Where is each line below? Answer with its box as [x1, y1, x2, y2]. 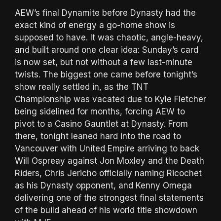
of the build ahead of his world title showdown [15, 205, 197, 215]
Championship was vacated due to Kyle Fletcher [15, 94, 206, 104]
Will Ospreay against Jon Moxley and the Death [15, 155, 204, 166]
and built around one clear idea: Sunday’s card [15, 44, 198, 55]
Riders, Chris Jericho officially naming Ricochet [15, 168, 202, 178]
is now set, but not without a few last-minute [15, 57, 192, 67]
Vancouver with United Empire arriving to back [15, 143, 199, 153]
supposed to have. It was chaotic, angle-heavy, [15, 32, 203, 42]
